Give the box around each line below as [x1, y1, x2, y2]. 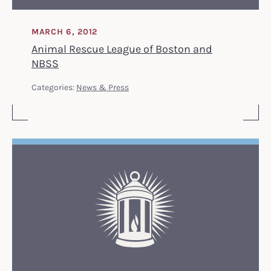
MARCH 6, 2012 [31, 25, 98, 37]
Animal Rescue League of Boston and [31, 41, 212, 55]
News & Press [76, 81, 129, 92]
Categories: [31, 81, 76, 92]
